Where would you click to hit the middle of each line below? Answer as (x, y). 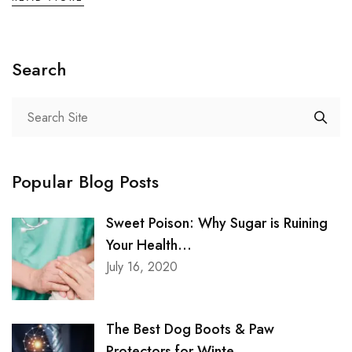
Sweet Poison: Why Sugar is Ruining (217, 224)
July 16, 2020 (142, 267)
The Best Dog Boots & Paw (190, 330)
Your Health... (149, 246)
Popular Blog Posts (85, 182)
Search (39, 70)
